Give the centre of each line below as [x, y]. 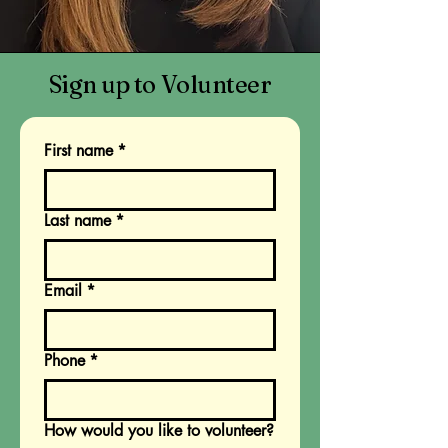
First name [78, 150]
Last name [77, 220]
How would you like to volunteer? [159, 430]
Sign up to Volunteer [160, 84]
